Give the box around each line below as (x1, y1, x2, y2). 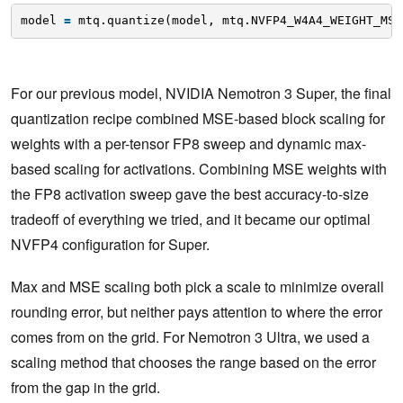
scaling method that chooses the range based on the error (11, 351, 376, 372)
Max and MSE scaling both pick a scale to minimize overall (11, 275, 384, 297)
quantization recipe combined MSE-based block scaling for (11, 107, 385, 129)
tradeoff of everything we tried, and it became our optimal (11, 208, 371, 229)
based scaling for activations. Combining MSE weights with (11, 157, 387, 179)
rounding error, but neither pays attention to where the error (11, 300, 382, 322)
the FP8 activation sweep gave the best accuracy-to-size (11, 183, 369, 204)
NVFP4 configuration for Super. (11, 233, 210, 255)
